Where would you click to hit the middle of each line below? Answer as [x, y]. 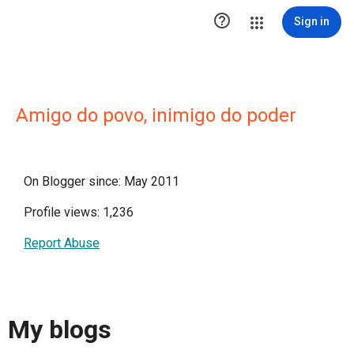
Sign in [312, 21]
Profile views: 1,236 [79, 212]
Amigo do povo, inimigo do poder [156, 115]
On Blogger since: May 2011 [102, 181]
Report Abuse [62, 243]
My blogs [60, 330]
